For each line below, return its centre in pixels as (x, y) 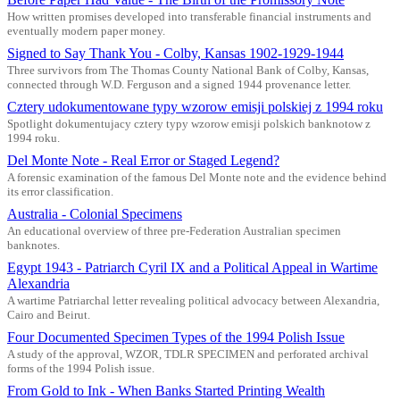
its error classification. (60, 192)
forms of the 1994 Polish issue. (81, 368)
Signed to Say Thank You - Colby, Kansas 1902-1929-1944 (175, 53)
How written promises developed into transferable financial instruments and (189, 17)
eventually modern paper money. (86, 31)
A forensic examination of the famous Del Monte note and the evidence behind (197, 177)
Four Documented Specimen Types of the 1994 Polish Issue (176, 337)
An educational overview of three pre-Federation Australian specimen (174, 231)
